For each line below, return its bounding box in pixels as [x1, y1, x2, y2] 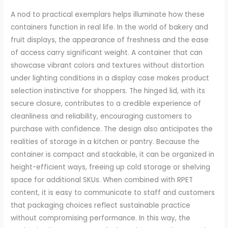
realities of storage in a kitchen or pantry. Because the [11, 137, 200, 147]
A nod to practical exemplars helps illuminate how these [11, 10, 205, 20]
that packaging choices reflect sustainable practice [11, 201, 191, 211]
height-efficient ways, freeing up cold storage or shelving [11, 162, 211, 173]
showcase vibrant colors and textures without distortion [11, 61, 205, 71]
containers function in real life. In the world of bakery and [11, 22, 209, 33]
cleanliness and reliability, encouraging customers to [11, 111, 192, 122]
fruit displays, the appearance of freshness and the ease [11, 35, 209, 45]
